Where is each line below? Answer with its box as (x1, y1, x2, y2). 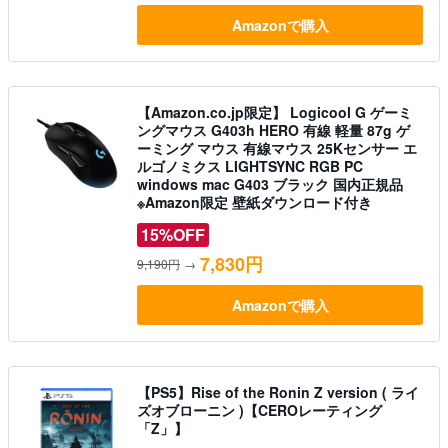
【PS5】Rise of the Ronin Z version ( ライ (137, 382, 419, 403)
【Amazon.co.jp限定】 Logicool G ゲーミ (137, 102, 412, 123)
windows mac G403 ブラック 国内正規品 (137, 174, 403, 195)
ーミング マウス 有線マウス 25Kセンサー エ (137, 138, 417, 159)
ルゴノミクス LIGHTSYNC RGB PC (137, 156, 363, 177)
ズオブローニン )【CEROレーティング (137, 400, 382, 421)
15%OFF (141, 223, 205, 247)
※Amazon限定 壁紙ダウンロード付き (137, 192, 372, 213)
